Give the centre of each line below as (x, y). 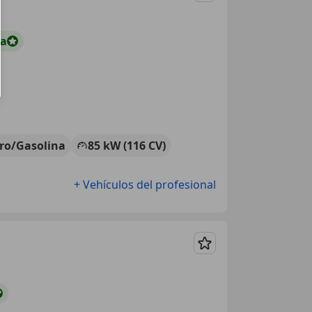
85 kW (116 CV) (127, 145)
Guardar (227, 251)
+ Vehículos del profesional (145, 184)
